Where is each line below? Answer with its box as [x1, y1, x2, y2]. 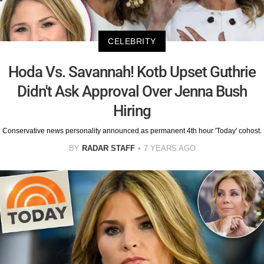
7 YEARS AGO [143, 144, 196, 153]
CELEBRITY [108, 37, 156, 47]
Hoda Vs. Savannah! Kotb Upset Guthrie [8, 63, 256, 81]
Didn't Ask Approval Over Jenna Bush [17, 82, 247, 101]
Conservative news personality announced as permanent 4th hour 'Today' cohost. [2, 127, 262, 136]
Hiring [113, 102, 151, 120]
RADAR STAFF [81, 144, 135, 153]
